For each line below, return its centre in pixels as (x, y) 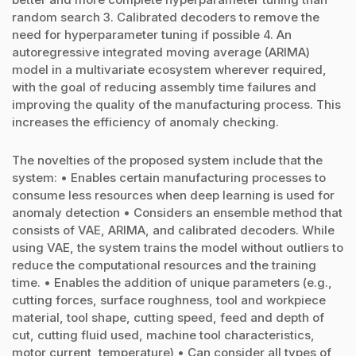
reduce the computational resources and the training (164, 265)
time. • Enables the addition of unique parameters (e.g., (172, 282)
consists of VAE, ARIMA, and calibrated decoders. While (173, 230)
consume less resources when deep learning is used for (173, 195)
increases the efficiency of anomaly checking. (145, 122)
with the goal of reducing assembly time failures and (164, 87)
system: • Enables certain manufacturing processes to (169, 177)
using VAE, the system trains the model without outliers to (178, 247)
